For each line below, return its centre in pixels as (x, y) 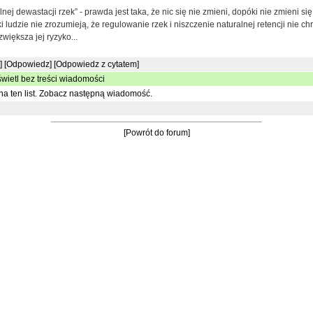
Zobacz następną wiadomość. (96, 94)
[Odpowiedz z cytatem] (96, 64)
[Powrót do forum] (156, 133)
